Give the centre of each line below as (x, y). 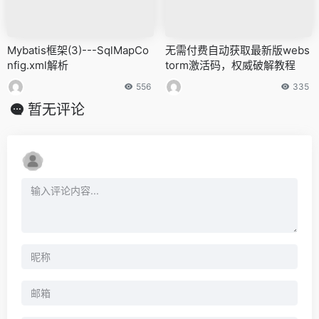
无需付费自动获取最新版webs (237, 51)
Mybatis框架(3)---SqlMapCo (78, 51)
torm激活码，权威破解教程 (230, 66)
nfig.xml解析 (38, 66)
